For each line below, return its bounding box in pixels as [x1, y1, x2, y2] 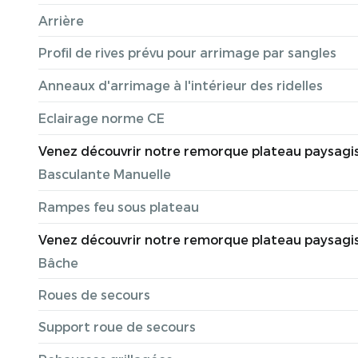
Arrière [38, 13, 84, 28]
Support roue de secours [38, 319, 196, 334]
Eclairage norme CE [38, 110, 165, 125]
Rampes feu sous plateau [38, 199, 199, 214]
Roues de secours [38, 287, 150, 302]
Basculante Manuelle [38, 166, 171, 181]
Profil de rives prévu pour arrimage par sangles [38, 45, 336, 60]
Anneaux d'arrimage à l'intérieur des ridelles [38, 78, 323, 93]
